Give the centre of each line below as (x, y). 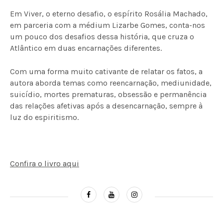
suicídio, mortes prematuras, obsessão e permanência (108, 94)
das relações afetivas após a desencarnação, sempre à (106, 106)
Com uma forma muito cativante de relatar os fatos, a (106, 71)
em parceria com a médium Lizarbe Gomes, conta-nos (108, 25)
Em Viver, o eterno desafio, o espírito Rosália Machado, (109, 14)
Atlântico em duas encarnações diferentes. (86, 48)
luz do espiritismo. (44, 117)
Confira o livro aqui (45, 164)
